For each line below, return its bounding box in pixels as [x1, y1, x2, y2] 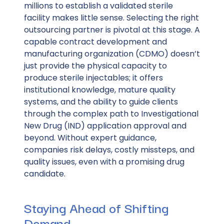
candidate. [24, 167, 65, 179]
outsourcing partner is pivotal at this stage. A [24, 23, 200, 35]
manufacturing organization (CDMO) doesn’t [24, 47, 200, 59]
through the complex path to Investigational [24, 107, 198, 119]
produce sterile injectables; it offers [24, 71, 163, 83]
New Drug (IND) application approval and [24, 119, 186, 131]
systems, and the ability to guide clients [24, 95, 178, 107]
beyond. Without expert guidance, [24, 131, 156, 143]
